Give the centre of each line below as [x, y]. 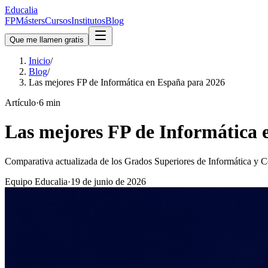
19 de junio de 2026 [108, 181]
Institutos [88, 21]
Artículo [20, 103]
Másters [30, 21]
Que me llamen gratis [47, 40]
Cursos [58, 21]
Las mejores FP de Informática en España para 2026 [127, 82]
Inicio [39, 61]
